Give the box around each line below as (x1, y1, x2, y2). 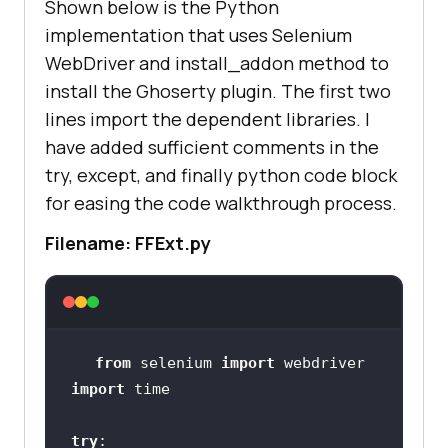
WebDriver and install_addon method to (45, 50, 389, 75)
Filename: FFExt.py (45, 230, 211, 255)
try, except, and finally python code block (45, 162, 397, 187)
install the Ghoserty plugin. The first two (45, 78, 391, 103)
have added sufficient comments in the (45, 134, 379, 159)
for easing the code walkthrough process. (45, 190, 397, 215)
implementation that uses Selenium (45, 22, 352, 47)
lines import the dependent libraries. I (45, 106, 370, 131)
